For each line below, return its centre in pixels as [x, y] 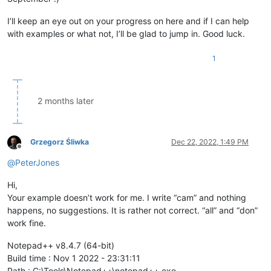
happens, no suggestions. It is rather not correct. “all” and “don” [132, 211]
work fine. [27, 223]
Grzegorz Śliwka [60, 142]
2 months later [66, 101]
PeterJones [37, 163]
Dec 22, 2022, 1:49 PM [210, 142]
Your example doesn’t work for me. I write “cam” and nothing [127, 198]
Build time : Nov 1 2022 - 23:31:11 [74, 258]
